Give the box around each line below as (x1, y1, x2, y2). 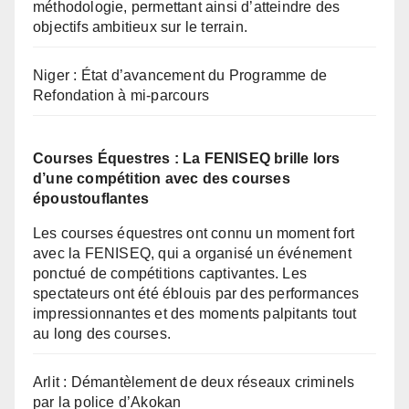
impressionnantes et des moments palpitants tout (33, 306, 357, 322)
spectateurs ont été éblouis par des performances (33, 286, 360, 302)
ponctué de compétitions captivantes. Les (33, 266, 307, 282)
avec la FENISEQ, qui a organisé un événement (33, 246, 351, 262)
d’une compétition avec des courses (33, 171, 290, 187)
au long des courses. (33, 326, 171, 342)
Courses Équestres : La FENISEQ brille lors (33, 151, 341, 167)
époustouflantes (33, 191, 149, 207)
